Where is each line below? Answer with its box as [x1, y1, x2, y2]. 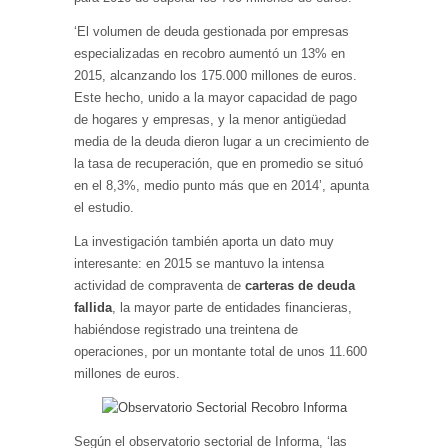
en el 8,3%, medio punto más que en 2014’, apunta [74, 178, 369, 193]
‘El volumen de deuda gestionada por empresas [74, 24, 349, 39]
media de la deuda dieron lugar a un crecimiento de [74, 134, 369, 149]
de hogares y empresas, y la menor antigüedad [74, 112, 346, 127]
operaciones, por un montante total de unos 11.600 [74, 344, 367, 359]
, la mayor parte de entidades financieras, [112, 300, 352, 315]
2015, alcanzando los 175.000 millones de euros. [74, 68, 357, 83]
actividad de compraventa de [74, 278, 245, 293]
